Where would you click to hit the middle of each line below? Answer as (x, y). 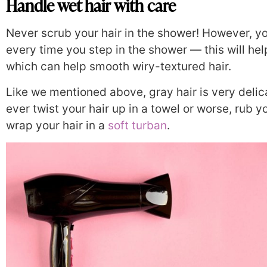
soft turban (137, 125)
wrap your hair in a (57, 125)
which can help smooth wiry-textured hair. (119, 67)
